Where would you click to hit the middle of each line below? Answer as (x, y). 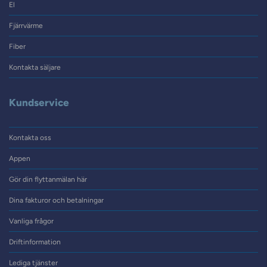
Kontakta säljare (35, 67)
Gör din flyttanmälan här (48, 179)
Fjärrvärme (26, 26)
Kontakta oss (30, 138)
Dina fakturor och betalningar (56, 200)
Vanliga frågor (31, 221)
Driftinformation (35, 242)
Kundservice (39, 103)
